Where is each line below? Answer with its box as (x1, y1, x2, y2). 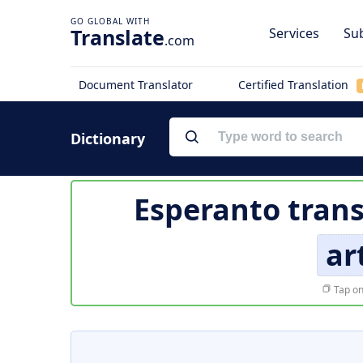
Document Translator (79, 77, 193, 92)
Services (269, 24, 319, 42)
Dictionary (70, 129, 145, 148)
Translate (70, 23, 164, 51)
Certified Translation (237, 77, 352, 92)
